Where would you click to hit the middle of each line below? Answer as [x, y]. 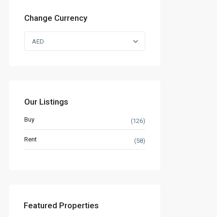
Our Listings [46, 101]
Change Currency [56, 18]
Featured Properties [61, 205]
